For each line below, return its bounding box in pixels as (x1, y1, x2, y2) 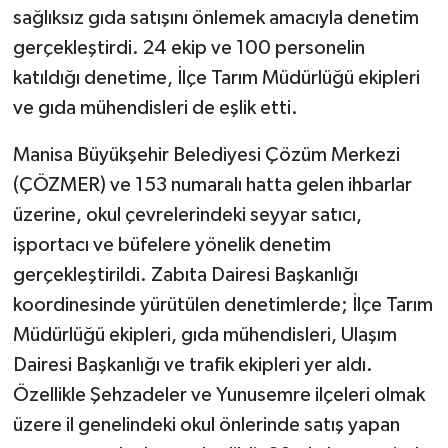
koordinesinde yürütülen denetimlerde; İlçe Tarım (12, 294, 433, 315)
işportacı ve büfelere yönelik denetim (12, 234, 331, 255)
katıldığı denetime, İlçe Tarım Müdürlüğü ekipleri (12, 67, 420, 88)
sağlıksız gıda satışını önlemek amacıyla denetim (12, 7, 419, 28)
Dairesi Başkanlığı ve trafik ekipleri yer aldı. (12, 354, 373, 375)
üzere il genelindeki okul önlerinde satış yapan (12, 414, 400, 435)
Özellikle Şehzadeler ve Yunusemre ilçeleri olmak (12, 384, 425, 405)
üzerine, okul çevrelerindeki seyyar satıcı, (12, 204, 362, 225)
